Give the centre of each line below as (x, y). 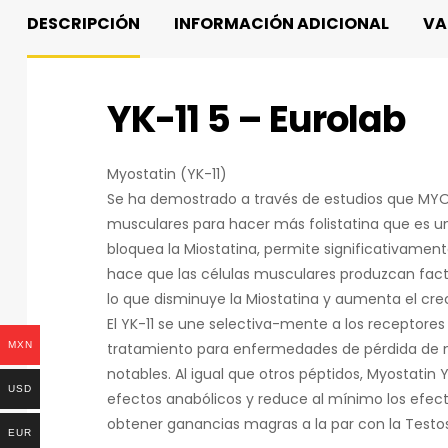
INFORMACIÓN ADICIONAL (281, 23)
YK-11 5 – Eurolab (256, 119)
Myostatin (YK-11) (167, 173)
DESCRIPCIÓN (83, 23)
